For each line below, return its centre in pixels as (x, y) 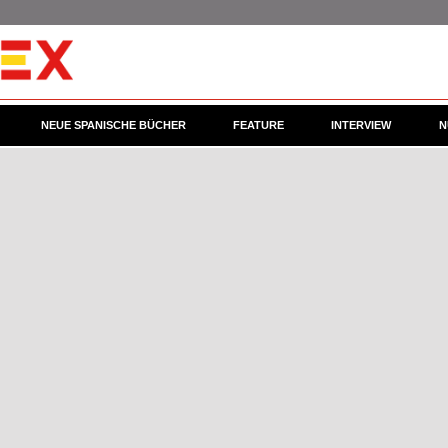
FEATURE (258, 125)
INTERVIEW (361, 125)
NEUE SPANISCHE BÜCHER (113, 125)
